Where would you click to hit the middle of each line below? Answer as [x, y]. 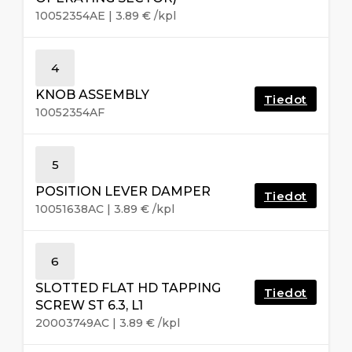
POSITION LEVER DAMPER [123, 191]
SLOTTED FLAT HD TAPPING [128, 288]
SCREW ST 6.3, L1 [89, 305]
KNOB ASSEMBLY [92, 94]
